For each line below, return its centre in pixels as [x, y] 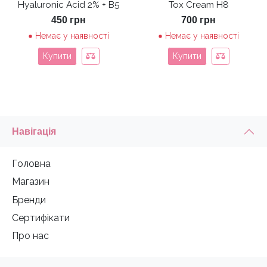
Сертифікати [41, 218]
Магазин [31, 182]
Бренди [29, 200]
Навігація [34, 131]
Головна [31, 163]
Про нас [30, 236]
